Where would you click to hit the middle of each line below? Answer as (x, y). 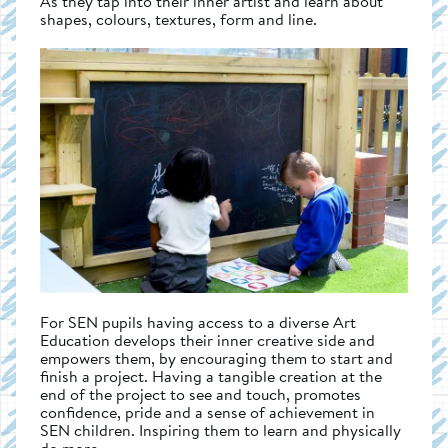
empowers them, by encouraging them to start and (216, 357)
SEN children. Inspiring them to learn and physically (220, 429)
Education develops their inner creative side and (207, 339)
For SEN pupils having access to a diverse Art (198, 321)
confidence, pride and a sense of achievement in (207, 411)
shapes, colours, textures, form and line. (178, 18)
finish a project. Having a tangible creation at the (211, 375)
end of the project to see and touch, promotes (200, 393)
